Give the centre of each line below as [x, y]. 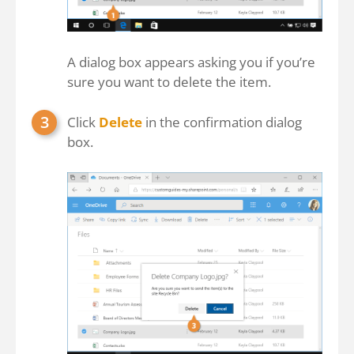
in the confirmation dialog [222, 122]
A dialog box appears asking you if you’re [191, 62]
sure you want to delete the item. [169, 82]
